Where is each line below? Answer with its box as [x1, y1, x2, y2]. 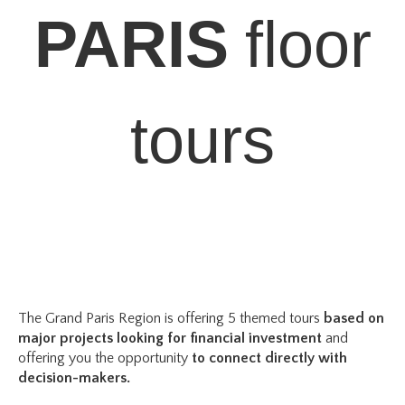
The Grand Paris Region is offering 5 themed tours [18, 310, 320, 326]
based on [320, 310, 384, 326]
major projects [18, 330, 117, 346]
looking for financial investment [117, 330, 325, 346]
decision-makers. [18, 370, 130, 386]
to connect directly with [188, 350, 347, 366]
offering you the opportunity [18, 350, 188, 366]
